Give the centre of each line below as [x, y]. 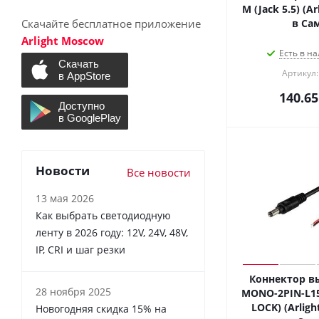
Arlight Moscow [63, 41]
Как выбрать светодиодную [103, 215]
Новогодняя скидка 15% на [101, 308]
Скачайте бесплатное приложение [111, 23]
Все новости [159, 172]
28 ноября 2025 [73, 291]
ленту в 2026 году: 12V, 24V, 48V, [112, 232]
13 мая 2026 [65, 198]
